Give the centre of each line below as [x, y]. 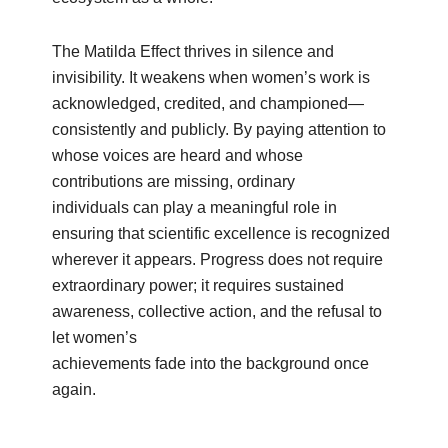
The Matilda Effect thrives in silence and [193, 51]
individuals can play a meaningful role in [195, 207]
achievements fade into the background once [211, 363]
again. [74, 389]
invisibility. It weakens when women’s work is [211, 77]
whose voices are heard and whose [178, 155]
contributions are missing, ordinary [174, 181]
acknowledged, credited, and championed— [208, 103]
